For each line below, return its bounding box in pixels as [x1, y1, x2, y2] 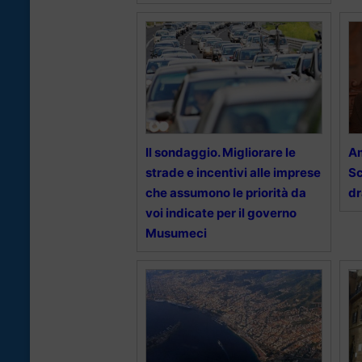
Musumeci [145, 225, 207, 242]
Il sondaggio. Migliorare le [145, 145, 296, 161]
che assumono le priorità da [145, 185, 306, 201]
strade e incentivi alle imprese [145, 165, 321, 181]
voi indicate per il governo [145, 205, 297, 221]
